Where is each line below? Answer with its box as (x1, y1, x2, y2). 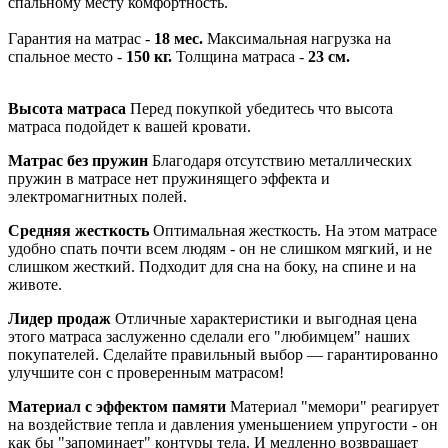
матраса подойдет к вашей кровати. (8, 117, 251, 135)
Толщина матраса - (172, 47, 308, 65)
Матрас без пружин (8, 151, 148, 169)
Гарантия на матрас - (8, 29, 150, 47)
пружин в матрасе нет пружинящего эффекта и (8, 169, 330, 187)
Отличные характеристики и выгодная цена (111, 309, 417, 327)
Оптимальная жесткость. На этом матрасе (149, 221, 437, 239)
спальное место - (8, 47, 126, 65)
